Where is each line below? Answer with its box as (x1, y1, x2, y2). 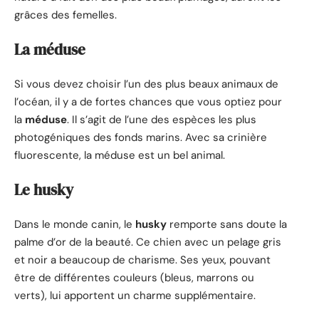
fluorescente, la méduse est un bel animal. (14, 147, 225, 162)
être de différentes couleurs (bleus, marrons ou (14, 270, 254, 285)
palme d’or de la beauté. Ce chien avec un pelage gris (14, 234, 281, 249)
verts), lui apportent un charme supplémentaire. (14, 288, 256, 303)
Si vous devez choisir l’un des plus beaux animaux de (14, 76, 278, 91)
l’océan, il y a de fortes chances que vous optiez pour (14, 94, 282, 109)
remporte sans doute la (167, 216, 287, 231)
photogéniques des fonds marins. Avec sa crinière (14, 130, 267, 145)
